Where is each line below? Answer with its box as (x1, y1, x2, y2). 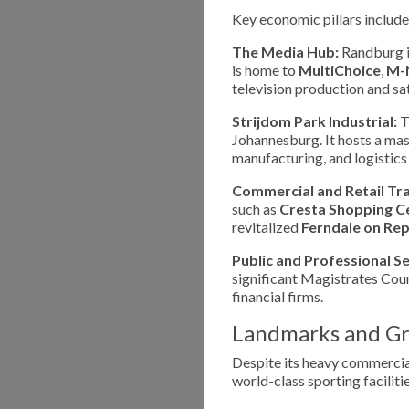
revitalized (232, 217, 301, 236)
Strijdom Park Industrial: (232, 111, 397, 130)
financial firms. (232, 287, 323, 305)
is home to (232, 60, 299, 79)
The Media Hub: (232, 42, 339, 60)
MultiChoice (299, 60, 381, 79)
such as (232, 199, 279, 217)
